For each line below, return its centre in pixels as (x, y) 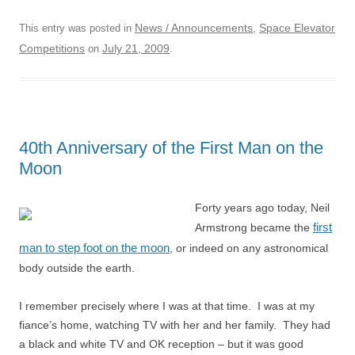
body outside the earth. (77, 268)
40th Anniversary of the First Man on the (171, 148)
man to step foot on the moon (94, 248)
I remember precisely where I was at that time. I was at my (167, 306)
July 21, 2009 (136, 48)
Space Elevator (297, 28)
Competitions (52, 48)
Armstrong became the (254, 227)
